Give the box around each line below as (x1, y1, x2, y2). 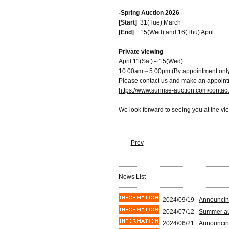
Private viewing (119, 48, 163, 55)
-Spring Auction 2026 (119, 9, 179, 16)
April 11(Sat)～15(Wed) (119, 58, 183, 65)
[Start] (119, 19, 137, 26)
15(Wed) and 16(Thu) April (140, 29, 214, 36)
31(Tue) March (137, 19, 181, 26)
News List (119, 173, 146, 180)
